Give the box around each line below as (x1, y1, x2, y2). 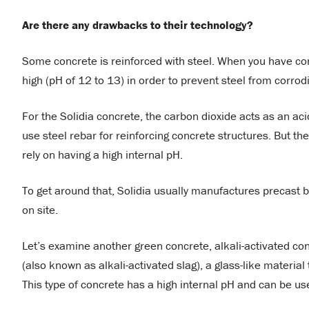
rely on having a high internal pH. (22, 147, 183, 163)
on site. (22, 202, 58, 218)
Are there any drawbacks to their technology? (22, 17, 253, 33)
